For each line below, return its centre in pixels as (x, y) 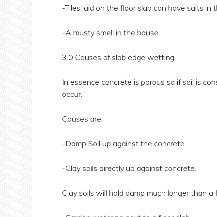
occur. (72, 94)
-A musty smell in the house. (111, 32)
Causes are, (82, 119)
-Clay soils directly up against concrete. (129, 168)
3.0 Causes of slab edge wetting (118, 57)
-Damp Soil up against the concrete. (124, 143)
